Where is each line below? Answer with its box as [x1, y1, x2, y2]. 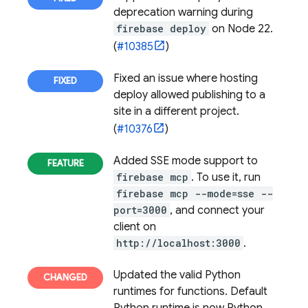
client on [113, 220, 156, 234]
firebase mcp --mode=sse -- [116, 187, 273, 200]
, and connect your [170, 203, 265, 217]
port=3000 [113, 203, 167, 217]
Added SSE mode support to [113, 154, 258, 168]
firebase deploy [116, 22, 206, 35]
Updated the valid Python [113, 268, 241, 282]
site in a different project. [113, 104, 239, 118]
